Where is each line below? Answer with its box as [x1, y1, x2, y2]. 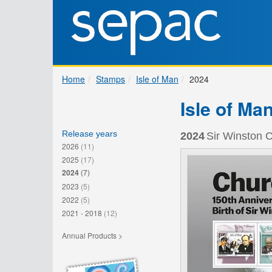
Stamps [96, 73, 125, 85]
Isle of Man [136, 73, 178, 85]
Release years [62, 129, 117, 138]
